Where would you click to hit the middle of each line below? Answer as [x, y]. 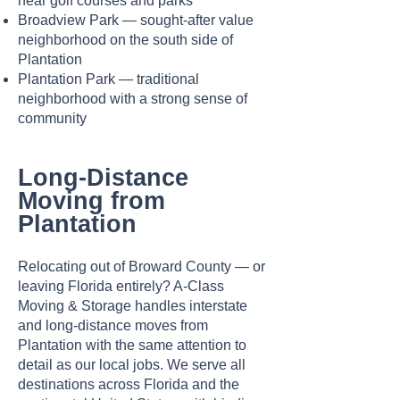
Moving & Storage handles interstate [133, 306]
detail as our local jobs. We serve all [132, 365]
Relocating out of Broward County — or [142, 267]
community [52, 118]
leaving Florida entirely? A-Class [121, 286]
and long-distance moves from [113, 325]
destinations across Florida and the [129, 384]
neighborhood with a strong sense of [133, 99]
